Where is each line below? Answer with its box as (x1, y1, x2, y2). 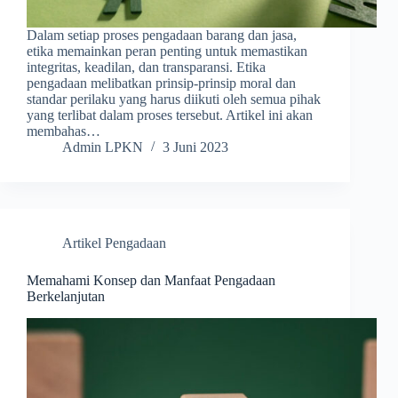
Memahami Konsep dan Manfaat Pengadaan (27, 273, 275, 289)
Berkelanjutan (27, 289, 105, 305)
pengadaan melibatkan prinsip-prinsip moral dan (27, 76, 296, 92)
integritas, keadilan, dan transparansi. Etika (27, 60, 266, 76)
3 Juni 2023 (163, 139, 228, 155)
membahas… (27, 123, 100, 139)
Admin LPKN (62, 139, 143, 155)
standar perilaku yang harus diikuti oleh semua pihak (27, 92, 321, 107)
